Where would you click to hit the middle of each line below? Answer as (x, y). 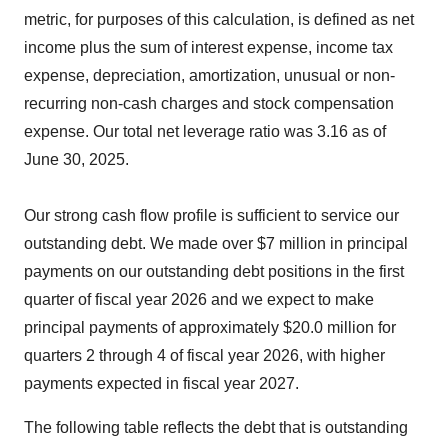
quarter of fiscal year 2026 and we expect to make (199, 299)
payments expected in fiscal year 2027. (161, 383)
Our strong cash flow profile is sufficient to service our (211, 215)
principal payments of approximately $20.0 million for (210, 327)
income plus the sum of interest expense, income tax (208, 47)
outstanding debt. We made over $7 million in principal (216, 243)
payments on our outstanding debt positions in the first (214, 271)
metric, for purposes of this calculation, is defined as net (219, 19)
